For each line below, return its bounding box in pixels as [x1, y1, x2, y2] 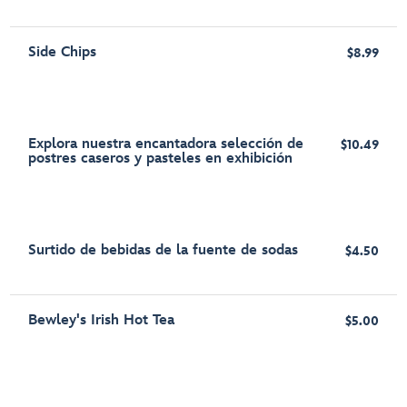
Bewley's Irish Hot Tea [28, 311, 175, 329]
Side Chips [28, 43, 97, 61]
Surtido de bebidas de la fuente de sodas [28, 241, 299, 259]
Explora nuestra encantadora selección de [28, 134, 304, 153]
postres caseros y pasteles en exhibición [28, 149, 293, 167]
